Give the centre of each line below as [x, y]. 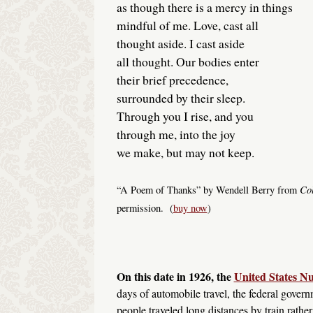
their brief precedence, [172, 80]
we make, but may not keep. [185, 153]
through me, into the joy [176, 134]
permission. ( [145, 208]
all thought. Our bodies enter [188, 62]
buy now [190, 208]
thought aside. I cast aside [180, 44]
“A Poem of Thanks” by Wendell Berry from [208, 189]
